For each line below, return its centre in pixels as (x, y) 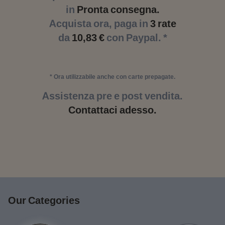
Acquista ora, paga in (99, 24)
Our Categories (44, 200)
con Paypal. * (136, 38)
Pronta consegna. (118, 10)
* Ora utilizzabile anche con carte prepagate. (113, 77)
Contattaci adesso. (113, 110)
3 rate (163, 24)
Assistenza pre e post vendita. (113, 96)
